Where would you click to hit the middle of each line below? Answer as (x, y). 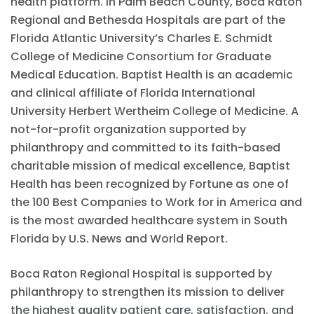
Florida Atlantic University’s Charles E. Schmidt (142, 39)
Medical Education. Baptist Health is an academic (152, 75)
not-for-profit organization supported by (128, 130)
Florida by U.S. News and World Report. (119, 239)
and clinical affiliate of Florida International (133, 93)
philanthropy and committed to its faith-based (145, 148)
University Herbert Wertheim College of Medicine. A (155, 111)
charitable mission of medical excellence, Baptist (150, 166)
